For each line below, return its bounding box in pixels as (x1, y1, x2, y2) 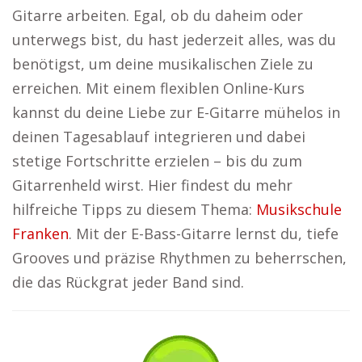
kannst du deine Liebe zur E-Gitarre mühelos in (12, 103, 340, 122)
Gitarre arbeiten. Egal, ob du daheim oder (12, 6, 303, 25)
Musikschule (256, 200, 342, 219)
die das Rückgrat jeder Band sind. (12, 272, 244, 292)
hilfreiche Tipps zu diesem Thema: (12, 200, 256, 219)
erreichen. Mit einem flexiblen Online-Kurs (12, 78, 305, 98)
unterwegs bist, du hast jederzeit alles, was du (12, 30, 336, 49)
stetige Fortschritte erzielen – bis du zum (12, 151, 302, 170)
